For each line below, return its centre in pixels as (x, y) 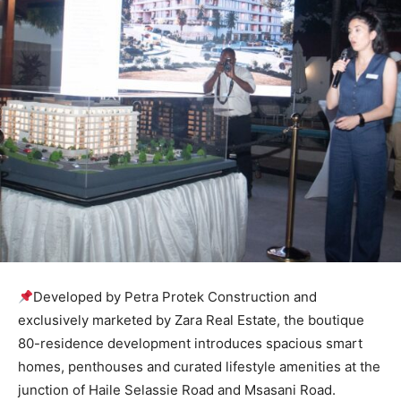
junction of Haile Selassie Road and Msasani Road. (177, 390)
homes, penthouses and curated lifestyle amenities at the (199, 367)
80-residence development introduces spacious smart (190, 344)
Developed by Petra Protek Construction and (175, 297)
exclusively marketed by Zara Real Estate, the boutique (191, 320)
